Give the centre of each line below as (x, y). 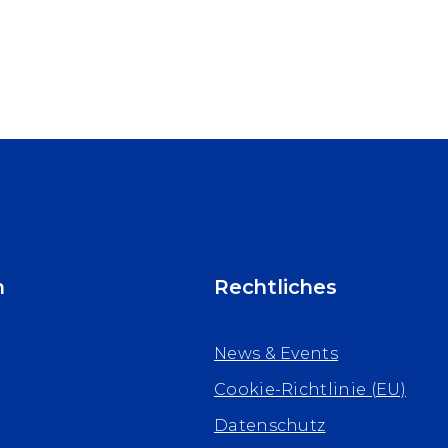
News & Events (276, 354)
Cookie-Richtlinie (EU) (309, 390)
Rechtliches (275, 287)
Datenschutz (269, 426)
